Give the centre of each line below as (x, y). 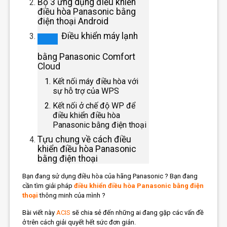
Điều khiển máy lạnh (100, 36)
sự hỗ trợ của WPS (86, 91)
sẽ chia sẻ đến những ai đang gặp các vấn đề (137, 212)
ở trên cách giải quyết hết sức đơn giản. (79, 222)
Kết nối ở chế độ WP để (94, 105)
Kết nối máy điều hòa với (96, 81)
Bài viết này (40, 212)
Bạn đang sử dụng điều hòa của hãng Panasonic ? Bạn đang (110, 176)
